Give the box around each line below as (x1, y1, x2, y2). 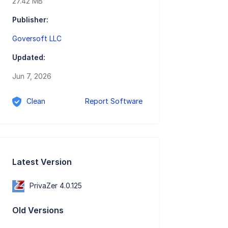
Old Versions (12, 205, 64, 215)
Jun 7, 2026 (12, 72, 52, 81)
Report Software (85, 97, 143, 106)
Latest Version (12, 156, 72, 167)
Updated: (12, 53, 46, 62)
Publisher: (12, 15, 49, 24)
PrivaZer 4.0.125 (30, 181, 82, 190)
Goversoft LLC (12, 34, 62, 43)
